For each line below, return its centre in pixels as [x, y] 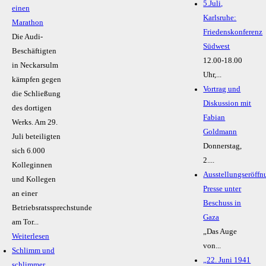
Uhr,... [213, 75]
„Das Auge [220, 232]
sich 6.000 [28, 151]
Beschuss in [222, 203]
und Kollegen [34, 180]
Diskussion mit [227, 104]
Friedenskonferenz [233, 32]
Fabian [214, 118]
